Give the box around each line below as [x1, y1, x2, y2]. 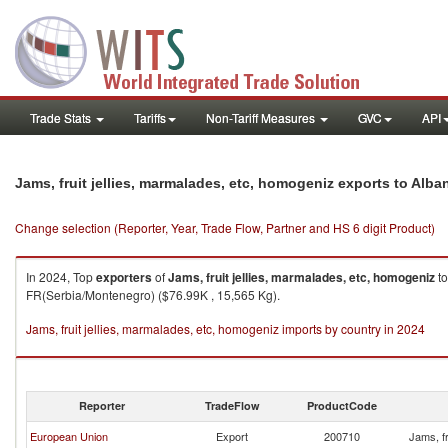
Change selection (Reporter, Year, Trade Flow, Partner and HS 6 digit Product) [15, 219, 435, 236]
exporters [96, 268, 152, 286]
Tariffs [134, 109, 166, 126]
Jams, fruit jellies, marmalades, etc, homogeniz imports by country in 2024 [26, 320, 425, 337]
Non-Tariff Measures [206, 109, 318, 126]
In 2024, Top [26, 268, 96, 285]
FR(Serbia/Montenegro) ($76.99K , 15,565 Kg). [26, 286, 280, 303]
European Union [30, 428, 108, 444]
